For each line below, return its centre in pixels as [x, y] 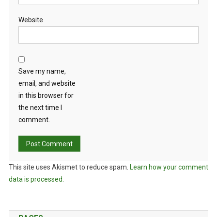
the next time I [40, 107]
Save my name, [42, 71]
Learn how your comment [169, 167]
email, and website [47, 83]
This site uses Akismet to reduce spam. [69, 167]
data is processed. [36, 179]
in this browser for [46, 95]
